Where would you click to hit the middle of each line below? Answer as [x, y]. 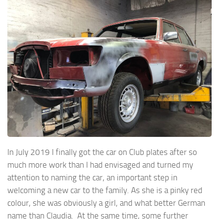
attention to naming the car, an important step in [92, 177]
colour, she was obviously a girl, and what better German [106, 203]
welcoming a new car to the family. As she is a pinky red [105, 190]
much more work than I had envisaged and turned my [100, 164]
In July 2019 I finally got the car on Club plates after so [102, 152]
